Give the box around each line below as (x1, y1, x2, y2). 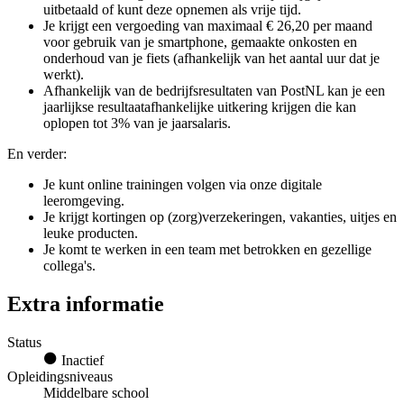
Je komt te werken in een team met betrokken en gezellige (43, 242, 372, 258)
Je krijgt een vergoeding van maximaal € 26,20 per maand (43, 18, 372, 34)
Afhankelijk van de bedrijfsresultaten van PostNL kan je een (43, 83, 385, 99)
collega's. (43, 258, 96, 274)
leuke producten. (43, 225, 138, 242)
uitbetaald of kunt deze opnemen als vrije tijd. (43, 2, 301, 18)
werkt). (43, 67, 84, 83)
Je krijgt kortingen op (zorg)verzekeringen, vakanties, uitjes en (43, 209, 397, 225)
